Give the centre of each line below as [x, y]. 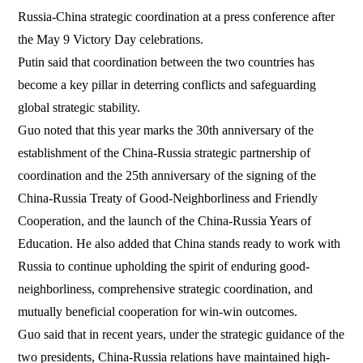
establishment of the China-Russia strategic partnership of [164, 152]
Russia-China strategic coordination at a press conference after [177, 16]
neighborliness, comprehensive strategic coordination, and [166, 288]
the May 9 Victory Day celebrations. [111, 39]
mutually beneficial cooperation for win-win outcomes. [158, 311]
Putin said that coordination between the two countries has [167, 62]
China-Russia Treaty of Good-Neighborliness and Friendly [168, 198]
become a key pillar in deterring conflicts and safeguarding [167, 84]
